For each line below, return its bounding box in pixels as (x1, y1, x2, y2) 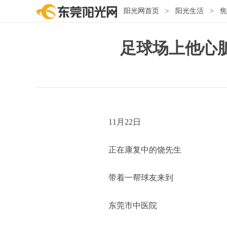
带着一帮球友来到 (108, 173, 173, 182)
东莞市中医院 (108, 201, 157, 210)
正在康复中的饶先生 (108, 145, 181, 154)
